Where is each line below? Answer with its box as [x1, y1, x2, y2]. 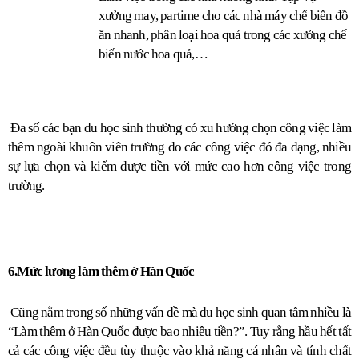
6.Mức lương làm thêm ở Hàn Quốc [8, 264, 195, 280]
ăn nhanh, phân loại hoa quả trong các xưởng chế [99, 26, 347, 42]
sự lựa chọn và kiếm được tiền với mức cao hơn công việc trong [8, 159, 351, 175]
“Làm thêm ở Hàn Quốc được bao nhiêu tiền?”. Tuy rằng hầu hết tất [8, 324, 351, 340]
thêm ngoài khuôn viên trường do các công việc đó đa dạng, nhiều [8, 139, 351, 155]
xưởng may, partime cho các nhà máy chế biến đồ [99, 7, 349, 23]
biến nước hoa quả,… [99, 46, 208, 62]
